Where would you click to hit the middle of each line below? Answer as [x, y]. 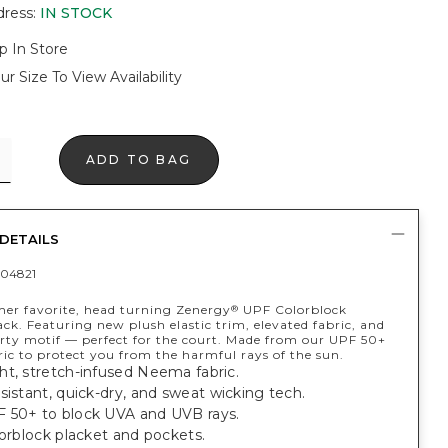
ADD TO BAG [138, 159]
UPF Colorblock [292, 309]
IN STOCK [75, 13]
